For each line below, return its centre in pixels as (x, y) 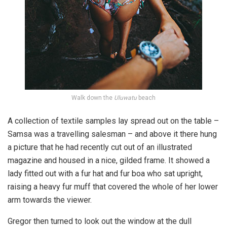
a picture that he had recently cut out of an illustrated (100, 147)
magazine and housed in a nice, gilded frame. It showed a (109, 161)
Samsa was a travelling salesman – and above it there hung (112, 134)
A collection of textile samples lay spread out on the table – (113, 121)
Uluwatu (125, 98)
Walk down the (93, 98)
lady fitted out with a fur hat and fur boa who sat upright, (105, 174)
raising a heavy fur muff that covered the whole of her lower (113, 187)
